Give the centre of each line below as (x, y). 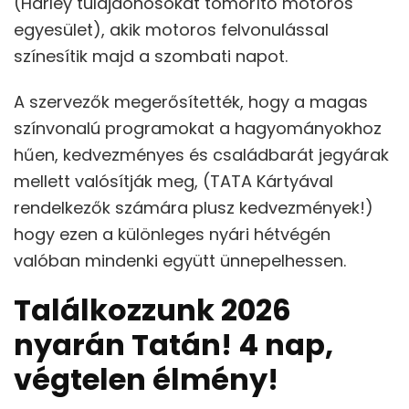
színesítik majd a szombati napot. (153, 57)
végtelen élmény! (146, 380)
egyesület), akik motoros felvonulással (171, 30)
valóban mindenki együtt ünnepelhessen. (180, 261)
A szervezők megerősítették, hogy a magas (191, 102)
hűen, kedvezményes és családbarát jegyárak (201, 155)
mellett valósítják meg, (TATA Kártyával (173, 182)
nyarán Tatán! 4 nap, (173, 345)
